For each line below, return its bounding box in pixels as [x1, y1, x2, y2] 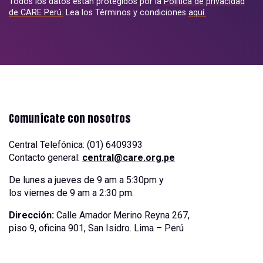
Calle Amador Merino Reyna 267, [54, 209, 190, 221]
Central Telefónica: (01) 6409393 [9, 139, 143, 150]
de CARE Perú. [9, 7, 63, 17]
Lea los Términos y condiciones [63, 7, 188, 17]
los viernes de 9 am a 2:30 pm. [9, 187, 134, 198]
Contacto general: [9, 151, 82, 163]
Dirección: [9, 209, 54, 221]
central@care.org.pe [82, 151, 175, 163]
